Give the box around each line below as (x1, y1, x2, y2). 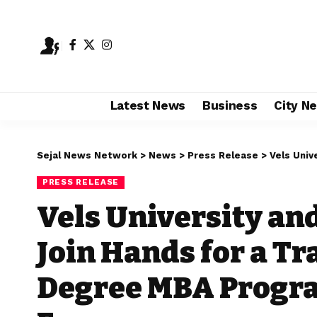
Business (202, 98, 258, 113)
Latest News (110, 98, 185, 113)
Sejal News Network (37, 149, 137, 161)
